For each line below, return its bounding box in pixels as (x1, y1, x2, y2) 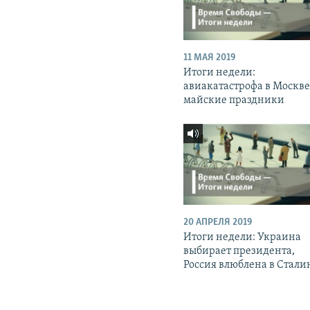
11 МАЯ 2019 (183, 53, 236, 64)
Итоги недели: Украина (183, 232, 302, 244)
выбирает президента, (183, 246, 295, 257)
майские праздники (183, 95, 285, 107)
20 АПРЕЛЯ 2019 (183, 217, 253, 228)
